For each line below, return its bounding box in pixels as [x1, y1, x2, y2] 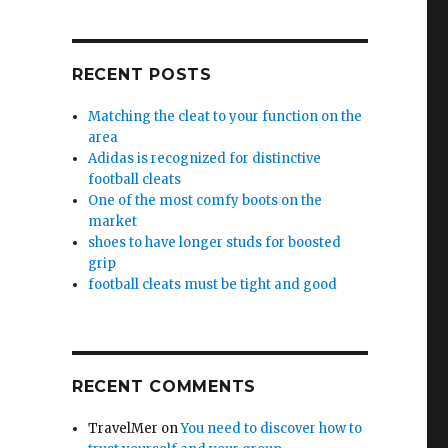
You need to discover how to [181, 420, 363, 437]
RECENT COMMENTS [71, 377, 257, 396]
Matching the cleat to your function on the [88, 108, 363, 125]
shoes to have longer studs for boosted [88, 234, 342, 251]
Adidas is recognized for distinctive [88, 150, 322, 167]
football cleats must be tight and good [88, 276, 338, 293]
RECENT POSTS [71, 65, 212, 84]
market [88, 213, 138, 230]
